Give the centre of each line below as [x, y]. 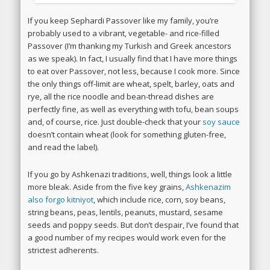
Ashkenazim [209, 187]
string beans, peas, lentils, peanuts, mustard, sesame [126, 212]
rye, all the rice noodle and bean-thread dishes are [121, 97]
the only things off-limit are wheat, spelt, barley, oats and [131, 84]
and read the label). [64, 147]
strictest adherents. [64, 250]
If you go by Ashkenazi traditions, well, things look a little [130, 174]
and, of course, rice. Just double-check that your [115, 122]
